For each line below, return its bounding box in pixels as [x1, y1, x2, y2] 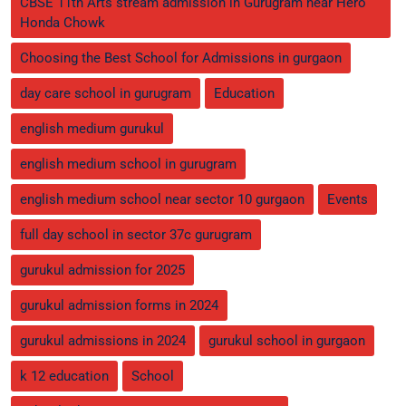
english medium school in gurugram [20, 155, 237, 172]
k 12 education [20, 367, 109, 384]
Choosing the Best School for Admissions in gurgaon [20, 49, 342, 66]
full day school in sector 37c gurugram [20, 226, 252, 243]
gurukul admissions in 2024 [20, 332, 186, 349]
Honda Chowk [20, 14, 105, 31]
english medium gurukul [20, 120, 164, 137]
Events [327, 190, 368, 208]
